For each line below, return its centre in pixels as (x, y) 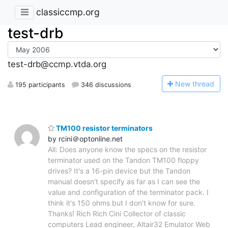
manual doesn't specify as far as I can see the (124, 181)
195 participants (39, 84)
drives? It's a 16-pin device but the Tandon (119, 170)
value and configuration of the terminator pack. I (128, 192)
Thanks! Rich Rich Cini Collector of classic (117, 213)
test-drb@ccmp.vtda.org (57, 64)
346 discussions (105, 84)
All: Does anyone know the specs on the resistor (127, 149)
